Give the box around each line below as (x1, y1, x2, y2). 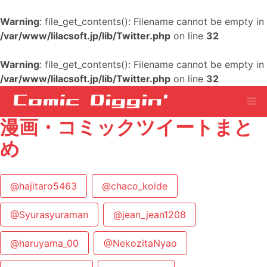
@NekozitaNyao (104, 237, 177, 249)
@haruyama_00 (10, 237, 79, 249)
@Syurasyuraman (10, 209, 88, 221)
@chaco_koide (102, 180, 167, 192)
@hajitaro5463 (10, 180, 77, 192)
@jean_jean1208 (113, 209, 186, 221)
